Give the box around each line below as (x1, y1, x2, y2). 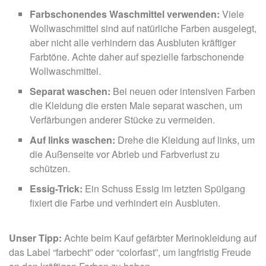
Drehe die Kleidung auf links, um (115, 132, 255, 147)
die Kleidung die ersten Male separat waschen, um (30, 98, 242, 112)
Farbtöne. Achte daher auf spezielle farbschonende (30, 49, 244, 64)
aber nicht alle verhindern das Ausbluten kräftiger (30, 35, 236, 49)
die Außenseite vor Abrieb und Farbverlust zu (30, 147, 220, 161)
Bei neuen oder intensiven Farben (110, 84, 255, 98)
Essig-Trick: (30, 181, 83, 195)
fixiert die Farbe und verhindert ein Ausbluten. (30, 195, 220, 210)
